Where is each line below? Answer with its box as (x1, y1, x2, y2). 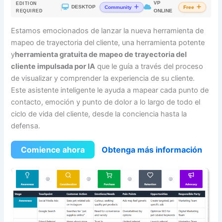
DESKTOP (71, 4, 96, 10)
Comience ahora (21, 145, 85, 155)
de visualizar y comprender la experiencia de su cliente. (11, 73, 195, 83)
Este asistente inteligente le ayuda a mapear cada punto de (11, 85, 209, 95)
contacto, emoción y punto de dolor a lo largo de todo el (11, 97, 201, 107)
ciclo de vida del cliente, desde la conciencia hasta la (11, 109, 187, 118)
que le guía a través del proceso (95, 61, 204, 71)
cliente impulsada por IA (11, 61, 96, 71)
